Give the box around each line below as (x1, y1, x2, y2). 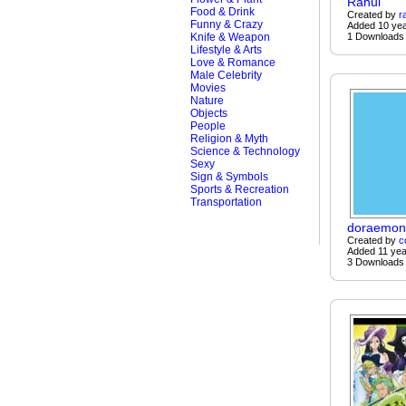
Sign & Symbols (190, 170, 268, 183)
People (190, 120, 226, 132)
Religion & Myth (190, 132, 268, 145)
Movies (190, 82, 226, 94)
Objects (190, 107, 227, 120)
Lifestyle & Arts (190, 43, 262, 56)
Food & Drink (190, 5, 255, 18)
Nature (190, 94, 224, 107)
